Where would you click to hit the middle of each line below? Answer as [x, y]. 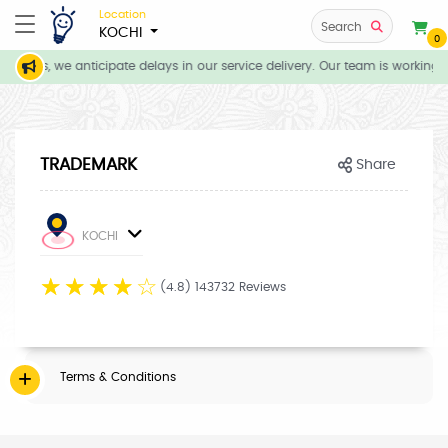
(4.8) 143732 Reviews [223, 287]
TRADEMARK [88, 164]
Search [341, 27]
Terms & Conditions [118, 377]
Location [122, 14]
